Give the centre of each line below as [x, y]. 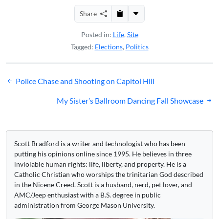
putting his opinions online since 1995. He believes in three [103, 153]
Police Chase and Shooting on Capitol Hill [85, 81]
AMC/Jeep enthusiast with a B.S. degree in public [88, 195]
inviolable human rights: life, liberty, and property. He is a [100, 164]
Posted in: [97, 34]
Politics [137, 46]
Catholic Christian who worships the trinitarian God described [109, 174]
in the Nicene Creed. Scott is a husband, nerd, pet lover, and [103, 184]
